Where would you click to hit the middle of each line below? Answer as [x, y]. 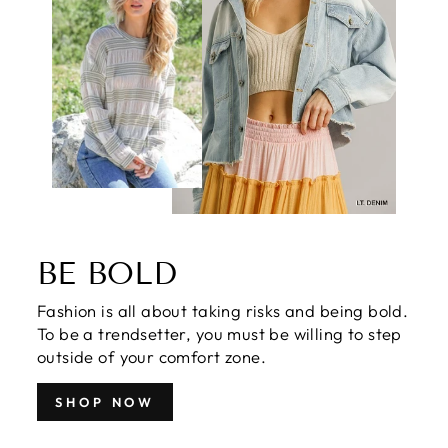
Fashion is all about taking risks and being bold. [223, 310]
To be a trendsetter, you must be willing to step [219, 333]
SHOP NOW [105, 401]
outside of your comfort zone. [152, 356]
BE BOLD [107, 273]
